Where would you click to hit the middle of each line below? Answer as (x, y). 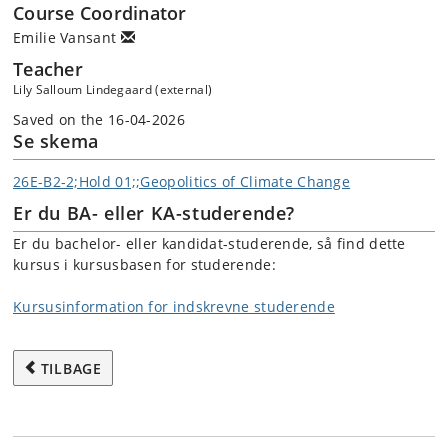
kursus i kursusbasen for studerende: (144, 264)
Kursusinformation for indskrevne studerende (174, 306)
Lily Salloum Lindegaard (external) (113, 89)
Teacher (48, 69)
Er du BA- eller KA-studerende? (154, 212)
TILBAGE (71, 368)
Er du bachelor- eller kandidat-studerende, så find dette (209, 243)
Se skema (56, 141)
